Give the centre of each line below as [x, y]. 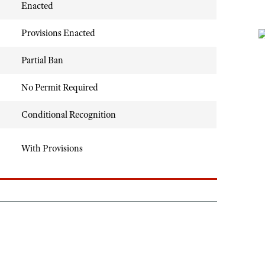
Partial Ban [42, 60]
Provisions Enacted [58, 33]
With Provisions [52, 148]
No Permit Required [60, 88]
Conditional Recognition [69, 115]
